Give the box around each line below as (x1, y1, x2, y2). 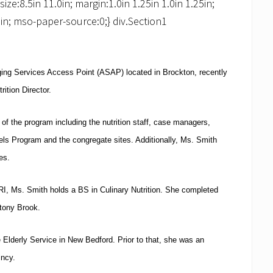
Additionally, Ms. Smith (135, 135, 217, 144)
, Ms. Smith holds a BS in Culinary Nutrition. (6, 185, 163, 194)
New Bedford (68, 235, 113, 244)
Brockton (163, 68, 194, 77)
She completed (165, 185, 218, 194)
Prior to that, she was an (118, 235, 204, 244)
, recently (194, 68, 227, 77)
